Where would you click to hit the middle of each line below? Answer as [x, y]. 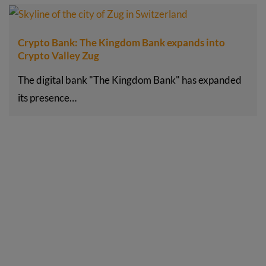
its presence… [47, 97]
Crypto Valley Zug [58, 55]
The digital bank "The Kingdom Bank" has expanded [130, 80]
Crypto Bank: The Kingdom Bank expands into [121, 42]
